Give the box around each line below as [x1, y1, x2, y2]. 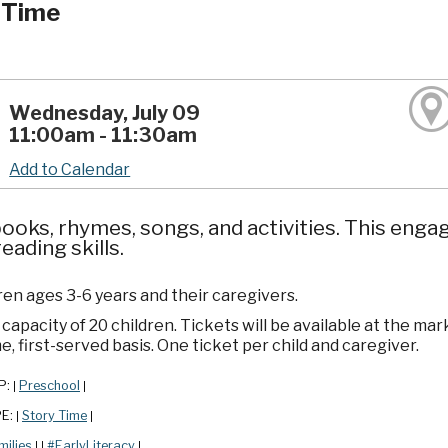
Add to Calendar [9, 159, 131, 179]
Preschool [19, 378, 80, 394]
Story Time [22, 408, 87, 424]
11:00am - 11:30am [9, 122, 198, 147]
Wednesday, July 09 [9, 100, 201, 125]
